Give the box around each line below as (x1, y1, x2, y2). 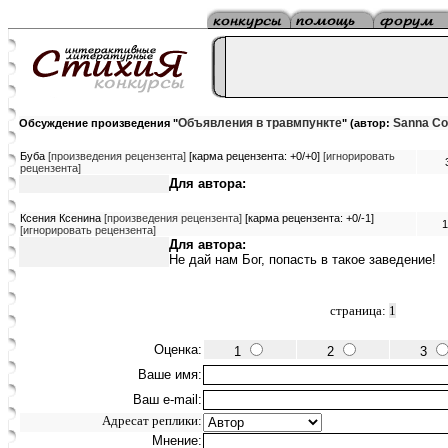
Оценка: (154, 342, 202, 357)
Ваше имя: (138, 367, 202, 382)
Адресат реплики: (102, 413, 202, 428)
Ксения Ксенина (20, 212, 104, 224)
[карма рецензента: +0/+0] (186, 150, 323, 162)
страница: (329, 303, 389, 318)
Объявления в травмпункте (178, 116, 342, 130)
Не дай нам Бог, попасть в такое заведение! (169, 252, 436, 267)
